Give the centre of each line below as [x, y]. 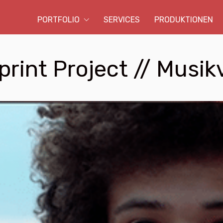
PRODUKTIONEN [184, 20]
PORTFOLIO [58, 20]
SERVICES [122, 20]
